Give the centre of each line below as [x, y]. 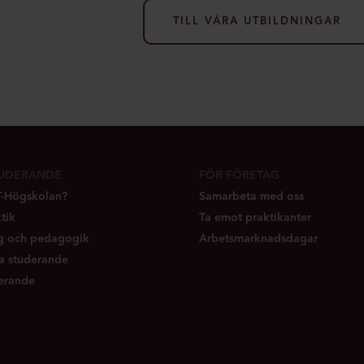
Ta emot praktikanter [255, 217]
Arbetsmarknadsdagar [258, 238]
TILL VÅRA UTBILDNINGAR [258, 21]
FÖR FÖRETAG [239, 175]
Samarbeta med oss [251, 196]
